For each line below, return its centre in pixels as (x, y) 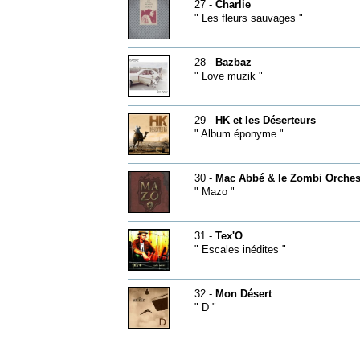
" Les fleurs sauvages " (248, 18)
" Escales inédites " (240, 250)
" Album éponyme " (239, 134)
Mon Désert (243, 294)
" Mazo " (214, 192)
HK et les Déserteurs (265, 120)
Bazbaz (233, 62)
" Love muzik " (228, 76)
